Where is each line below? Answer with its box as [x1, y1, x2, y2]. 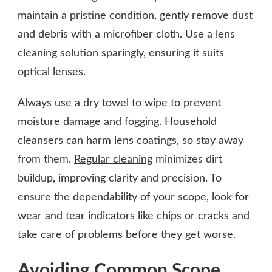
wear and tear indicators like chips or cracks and [18, 210, 250, 222]
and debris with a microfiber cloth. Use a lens [18, 29, 235, 40]
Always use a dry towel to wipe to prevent [18, 97, 221, 109]
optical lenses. [18, 66, 86, 78]
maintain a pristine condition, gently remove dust [18, 10, 253, 21]
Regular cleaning [74, 154, 152, 165]
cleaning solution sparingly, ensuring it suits [18, 47, 224, 59]
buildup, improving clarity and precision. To [18, 172, 222, 184]
